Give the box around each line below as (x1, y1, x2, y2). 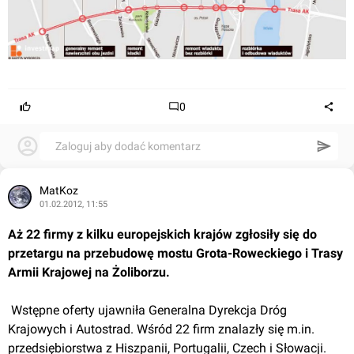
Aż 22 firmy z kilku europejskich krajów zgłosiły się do (8, 226, 317, 242)
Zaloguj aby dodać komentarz (55, 139, 201, 153)
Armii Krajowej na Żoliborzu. (8, 264, 170, 280)
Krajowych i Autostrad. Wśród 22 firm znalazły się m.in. (8, 321, 314, 337)
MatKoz (40, 183, 78, 197)
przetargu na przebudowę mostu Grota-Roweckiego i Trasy (8, 245, 343, 261)
